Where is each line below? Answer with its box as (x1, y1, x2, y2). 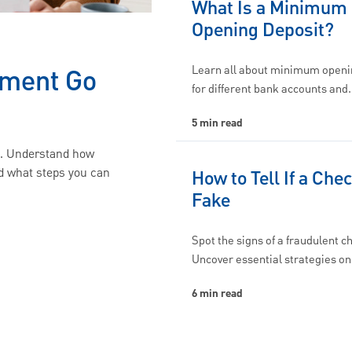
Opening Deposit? (192, 17, 334, 44)
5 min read (192, 115, 243, 132)
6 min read (192, 285, 243, 302)
